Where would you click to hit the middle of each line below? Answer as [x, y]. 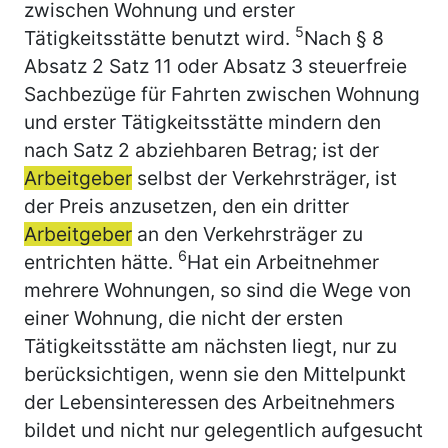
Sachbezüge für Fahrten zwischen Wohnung [222, 93]
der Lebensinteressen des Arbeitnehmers [209, 401]
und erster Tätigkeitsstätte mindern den [202, 121]
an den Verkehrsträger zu [247, 233]
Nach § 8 [344, 37]
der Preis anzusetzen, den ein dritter [186, 205]
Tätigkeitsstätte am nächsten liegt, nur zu [210, 345]
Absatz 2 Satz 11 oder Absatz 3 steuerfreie [215, 65]
